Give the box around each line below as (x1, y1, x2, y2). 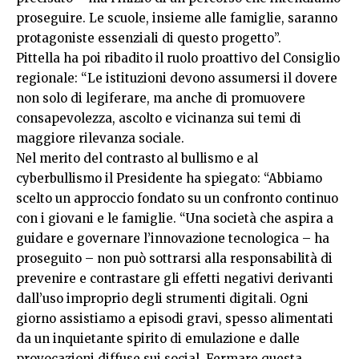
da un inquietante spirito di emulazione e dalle (16, 331, 300, 347)
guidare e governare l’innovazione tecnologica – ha (16, 231, 329, 247)
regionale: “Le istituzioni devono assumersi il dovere (16, 71, 337, 87)
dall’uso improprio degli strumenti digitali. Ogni (16, 291, 309, 307)
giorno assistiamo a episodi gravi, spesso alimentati (16, 311, 333, 327)
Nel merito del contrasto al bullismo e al (16, 151, 258, 167)
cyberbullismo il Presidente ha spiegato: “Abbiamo (16, 171, 322, 187)
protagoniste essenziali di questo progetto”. (16, 30, 281, 46)
